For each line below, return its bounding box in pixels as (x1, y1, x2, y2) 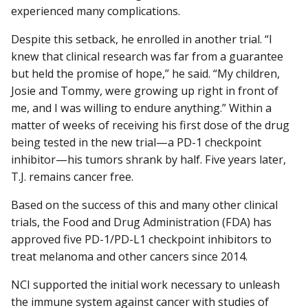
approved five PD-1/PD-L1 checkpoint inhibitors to (11, 232, 272, 247)
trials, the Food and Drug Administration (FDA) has (11, 214, 272, 230)
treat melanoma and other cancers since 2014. (11, 249, 247, 264)
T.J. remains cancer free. (11, 168, 133, 184)
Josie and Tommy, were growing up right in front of (11, 82, 278, 98)
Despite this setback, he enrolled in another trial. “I (11, 31, 272, 47)
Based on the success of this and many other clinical (11, 197, 278, 212)
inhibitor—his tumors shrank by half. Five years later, (11, 151, 286, 167)
